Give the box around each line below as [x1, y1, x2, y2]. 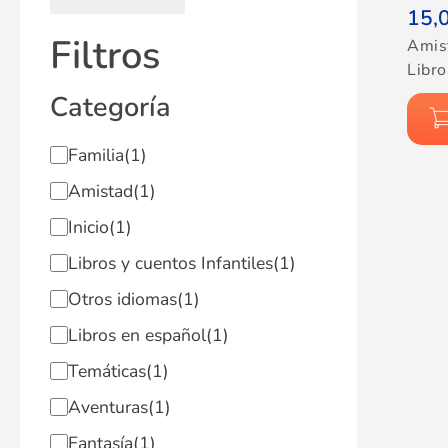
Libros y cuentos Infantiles [67, 251, 273, 275]
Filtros [50, 30, 160, 81]
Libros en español [67, 323, 206, 347]
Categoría [50, 89, 171, 126]
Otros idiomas [67, 287, 177, 311]
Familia [67, 143, 124, 167]
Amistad [67, 179, 133, 203]
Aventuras [67, 395, 148, 419]
